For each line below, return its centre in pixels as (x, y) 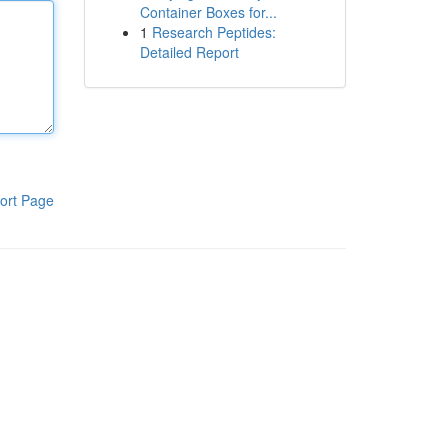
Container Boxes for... (208, 12)
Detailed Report (189, 52)
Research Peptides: (213, 32)
